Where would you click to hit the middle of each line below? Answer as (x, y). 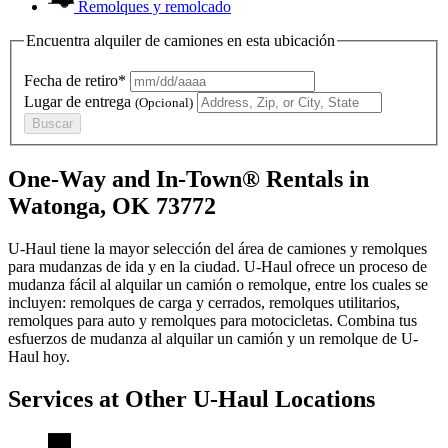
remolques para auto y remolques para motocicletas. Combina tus (212, 320)
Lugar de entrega (79, 102)
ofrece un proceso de (359, 266)
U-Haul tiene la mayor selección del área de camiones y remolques (217, 248)
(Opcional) (164, 103)
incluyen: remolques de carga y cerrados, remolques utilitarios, (204, 302)
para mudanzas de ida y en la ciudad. (126, 266)
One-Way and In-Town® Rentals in (188, 179)
